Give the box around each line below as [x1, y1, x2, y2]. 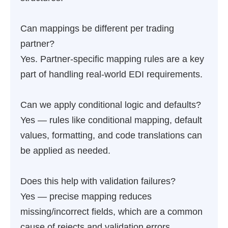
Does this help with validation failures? [20, 176, 176, 186]
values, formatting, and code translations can [20, 130, 202, 140]
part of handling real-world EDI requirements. [20, 69, 203, 79]
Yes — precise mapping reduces [20, 191, 152, 202]
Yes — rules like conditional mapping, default [20, 115, 202, 125]
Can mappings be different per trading [20, 23, 174, 34]
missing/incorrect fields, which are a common [20, 207, 203, 217]
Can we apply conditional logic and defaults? [20, 100, 201, 110]
